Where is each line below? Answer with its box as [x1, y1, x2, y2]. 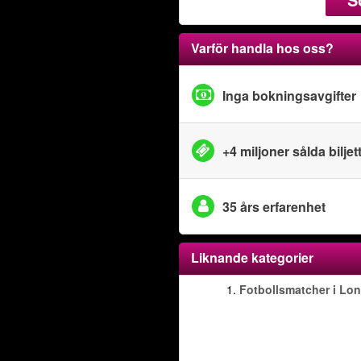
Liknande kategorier [191, 248, 313, 267]
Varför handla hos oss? [191, 39, 334, 57]
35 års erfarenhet [222, 197, 326, 216]
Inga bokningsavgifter [222, 85, 356, 105]
